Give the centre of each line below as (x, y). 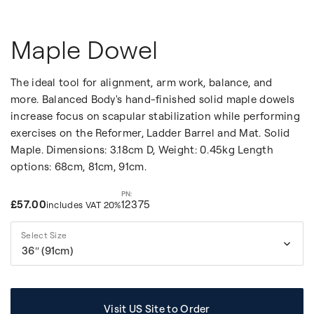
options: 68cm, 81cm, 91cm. (78, 167)
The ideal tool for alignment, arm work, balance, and (142, 83)
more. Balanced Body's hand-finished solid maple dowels (153, 100)
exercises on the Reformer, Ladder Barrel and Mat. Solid (150, 133)
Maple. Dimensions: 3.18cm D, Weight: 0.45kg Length (142, 150)
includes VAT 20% (83, 205)
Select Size (44, 235)
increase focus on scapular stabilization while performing (156, 116)
